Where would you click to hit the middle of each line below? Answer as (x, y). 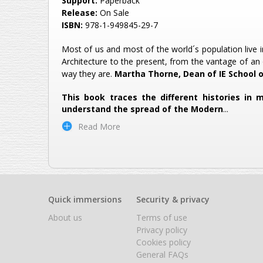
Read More (99, 126)
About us (65, 217)
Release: (81, 12)
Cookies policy (163, 242)
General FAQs (162, 254)
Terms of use (162, 217)
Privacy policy (162, 230)
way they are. (88, 73)
